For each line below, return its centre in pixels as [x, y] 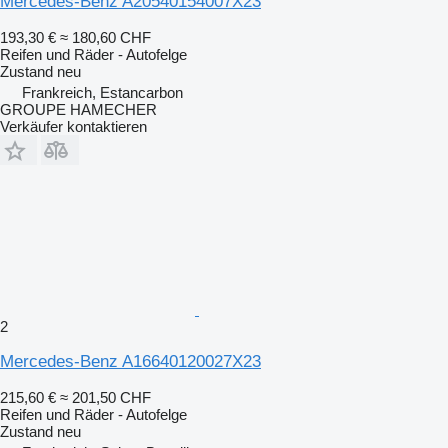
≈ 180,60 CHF [105, 37]
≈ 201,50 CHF [105, 397]
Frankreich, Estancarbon [102, 92]
